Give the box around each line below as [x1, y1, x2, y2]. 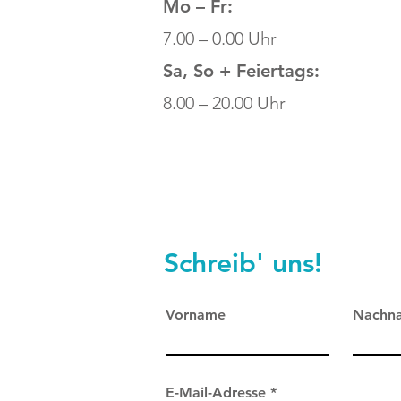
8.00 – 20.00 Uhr [163, 91, 286, 114]
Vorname [166, 305, 226, 323]
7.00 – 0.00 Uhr [163, 27, 277, 49]
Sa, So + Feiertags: [163, 59, 320, 81]
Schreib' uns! [164, 246, 322, 279]
